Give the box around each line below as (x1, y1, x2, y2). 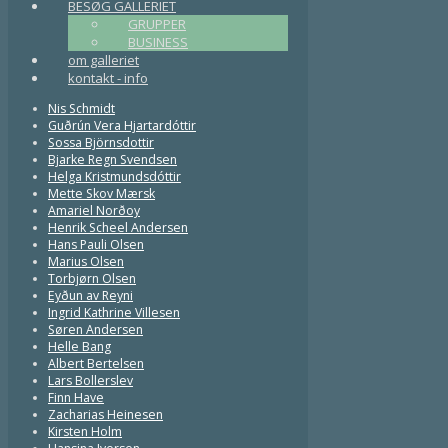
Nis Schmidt (48, 100, 115, 118)
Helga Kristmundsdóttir (48, 168, 181, 186)
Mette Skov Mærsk (48, 185, 155, 203)
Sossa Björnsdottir (48, 134, 154, 152)
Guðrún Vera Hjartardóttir (48, 117, 196, 135)
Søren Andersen (48, 321, 143, 339)
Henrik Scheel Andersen (48, 219, 188, 237)
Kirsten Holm (48, 423, 122, 441)
